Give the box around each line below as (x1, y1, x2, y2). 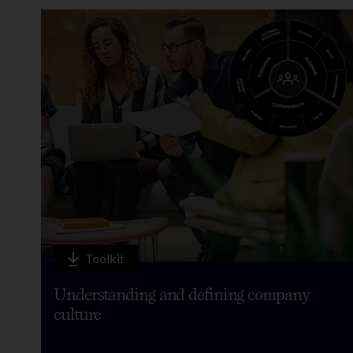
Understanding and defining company (54, 284, 310, 305)
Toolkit (85, 251, 124, 266)
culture (54, 303, 102, 325)
